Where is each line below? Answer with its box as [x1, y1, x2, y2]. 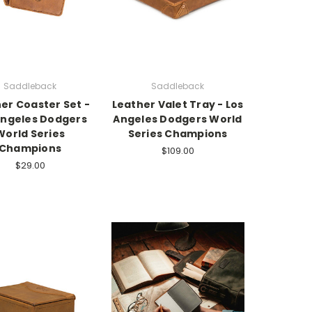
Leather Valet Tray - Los [111, 97, 244, 112]
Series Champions [127, 127, 228, 141]
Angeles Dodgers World [113, 112, 242, 127]
